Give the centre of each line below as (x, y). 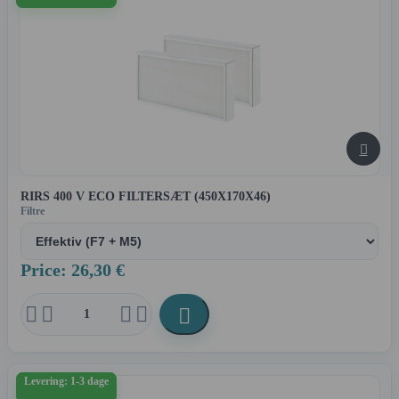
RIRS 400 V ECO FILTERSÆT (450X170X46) (146, 197)
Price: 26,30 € (73, 270)
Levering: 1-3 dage (66, 382)
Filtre (33, 212)
